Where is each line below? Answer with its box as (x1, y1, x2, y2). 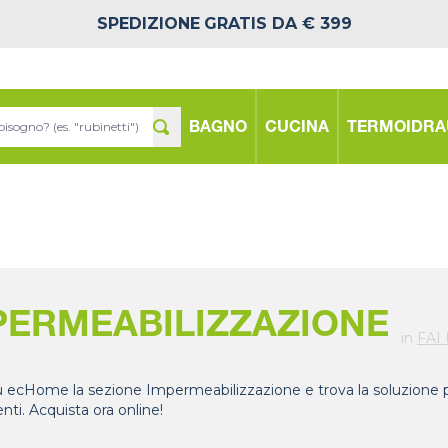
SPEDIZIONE (96, 14, 200, 33)
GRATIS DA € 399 (203, 14, 352, 33)
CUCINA (265, 120, 329, 137)
